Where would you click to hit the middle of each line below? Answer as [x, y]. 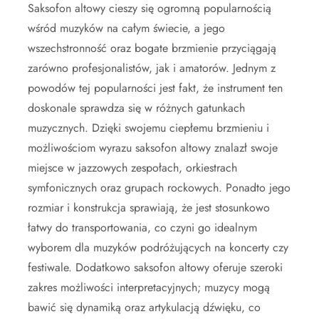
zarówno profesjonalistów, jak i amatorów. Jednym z [152, 68]
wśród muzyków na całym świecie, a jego [126, 28]
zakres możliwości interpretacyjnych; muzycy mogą [149, 288]
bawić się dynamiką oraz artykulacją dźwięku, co [144, 308]
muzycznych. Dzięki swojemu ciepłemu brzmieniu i [148, 128]
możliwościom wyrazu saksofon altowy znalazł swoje [153, 148]
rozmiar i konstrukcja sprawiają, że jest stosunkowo [149, 208]
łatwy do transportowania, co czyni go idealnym [142, 228]
